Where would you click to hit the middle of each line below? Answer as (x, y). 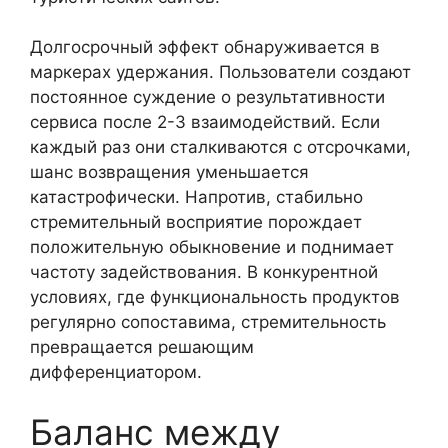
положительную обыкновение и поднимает (212, 247)
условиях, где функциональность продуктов (215, 297)
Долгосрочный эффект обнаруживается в (205, 47)
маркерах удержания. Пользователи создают (220, 72)
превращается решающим (142, 347)
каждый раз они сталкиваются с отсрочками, (220, 147)
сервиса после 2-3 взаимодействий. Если (205, 122)
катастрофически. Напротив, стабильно (196, 197)
